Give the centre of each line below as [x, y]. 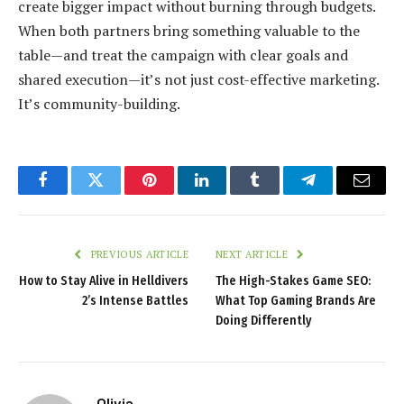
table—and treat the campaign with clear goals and [183, 55]
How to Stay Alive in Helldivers [104, 281]
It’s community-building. [99, 104]
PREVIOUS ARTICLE [138, 255]
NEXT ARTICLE [253, 255]
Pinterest [176, 193]
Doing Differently [264, 321]
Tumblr [278, 193]
